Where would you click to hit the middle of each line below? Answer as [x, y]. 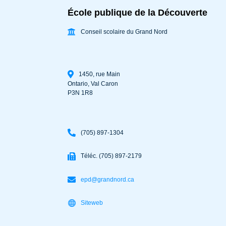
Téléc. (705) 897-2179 [111, 156]
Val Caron [105, 84]
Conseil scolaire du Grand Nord [124, 32]
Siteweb [92, 203]
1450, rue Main [100, 74]
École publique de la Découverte [138, 13]
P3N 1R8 [80, 93]
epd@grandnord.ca [108, 179]
